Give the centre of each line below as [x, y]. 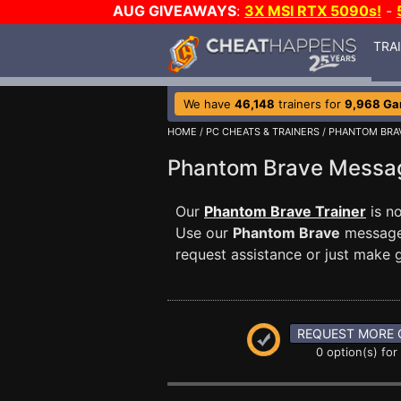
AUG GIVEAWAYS [175, 11]
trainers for [310, 104]
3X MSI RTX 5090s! [313, 11]
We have [209, 104]
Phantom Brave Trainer [285, 211]
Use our [204, 233]
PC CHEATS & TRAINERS [263, 132]
